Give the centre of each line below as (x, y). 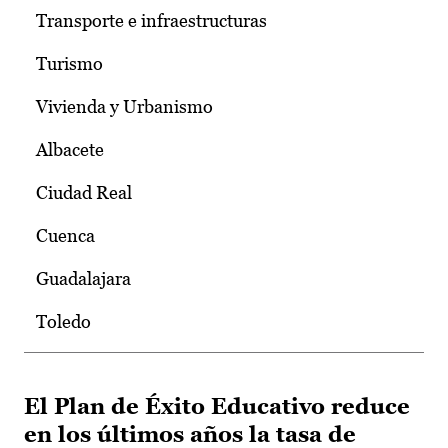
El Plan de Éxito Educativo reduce (217, 407)
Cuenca (65, 236)
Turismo (69, 64)
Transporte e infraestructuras (151, 21)
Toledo (63, 322)
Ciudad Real (84, 193)
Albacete (70, 150)
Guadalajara (83, 279)
